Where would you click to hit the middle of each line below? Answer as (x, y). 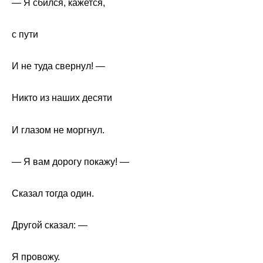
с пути (25, 35)
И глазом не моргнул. (58, 130)
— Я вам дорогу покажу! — (70, 161)
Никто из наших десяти (62, 98)
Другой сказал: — (50, 225)
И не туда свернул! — (58, 66)
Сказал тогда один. (53, 194)
